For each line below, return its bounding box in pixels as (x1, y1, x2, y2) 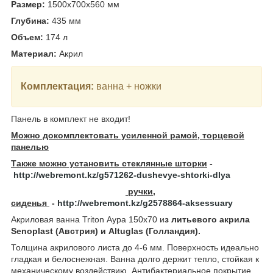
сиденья (11, 197, 49, 208)
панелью (11, 141, 49, 152)
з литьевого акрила (165, 214, 250, 224)
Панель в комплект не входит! (11, 113, 130, 124)
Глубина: (11, 15, 49, 26)
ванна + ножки (96, 80, 164, 91)
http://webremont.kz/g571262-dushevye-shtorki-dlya (13, 169, 230, 180)
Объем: (11, 32, 43, 42)
